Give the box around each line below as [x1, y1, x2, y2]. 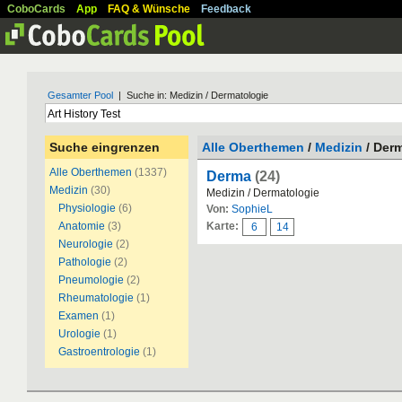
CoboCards [7, 3, 66, 15]
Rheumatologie [58, 292, 134, 304]
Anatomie [58, 220, 105, 232]
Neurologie [58, 238, 113, 250]
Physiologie [58, 202, 116, 214]
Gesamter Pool [48, 90, 113, 100]
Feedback [201, 3, 251, 15]
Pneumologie [58, 274, 124, 286]
